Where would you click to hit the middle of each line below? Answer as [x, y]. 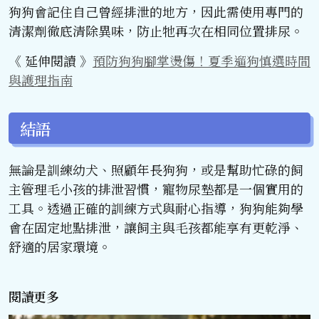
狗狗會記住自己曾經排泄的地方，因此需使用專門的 [156, 12]
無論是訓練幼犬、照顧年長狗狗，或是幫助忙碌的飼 [156, 169]
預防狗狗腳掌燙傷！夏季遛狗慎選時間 [202, 61]
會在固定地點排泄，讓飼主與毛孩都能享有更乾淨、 [156, 227]
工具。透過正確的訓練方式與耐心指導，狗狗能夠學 [156, 208]
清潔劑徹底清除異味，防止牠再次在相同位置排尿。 [156, 31]
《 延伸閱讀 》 [51, 61]
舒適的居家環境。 [60, 246]
